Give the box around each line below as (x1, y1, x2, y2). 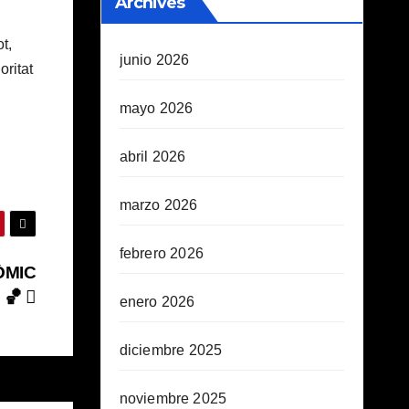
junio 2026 (119, 52, 190, 68)
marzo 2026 (119, 197, 198, 213)
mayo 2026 (119, 100, 194, 116)
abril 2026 (119, 149, 186, 164)
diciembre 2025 (119, 342, 223, 358)
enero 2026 (119, 294, 195, 309)
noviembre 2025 (119, 391, 227, 406)
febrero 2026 (119, 246, 204, 261)
